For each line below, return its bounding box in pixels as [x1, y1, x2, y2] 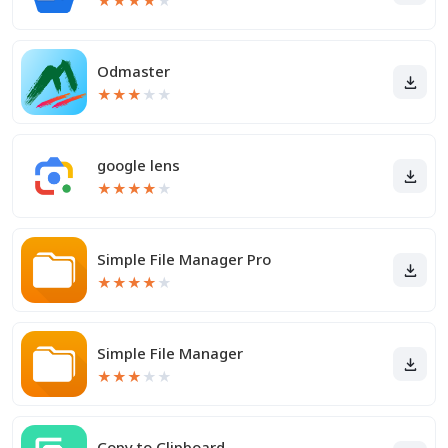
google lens [97, 155, 180, 175]
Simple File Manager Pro [97, 249, 271, 269]
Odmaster [97, 61, 170, 81]
